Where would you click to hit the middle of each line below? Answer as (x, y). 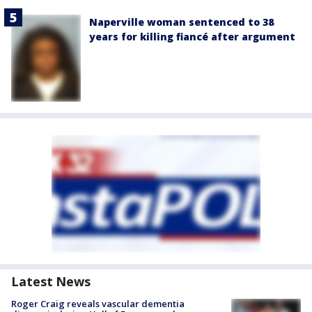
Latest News (51, 282)
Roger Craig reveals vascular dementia (98, 304)
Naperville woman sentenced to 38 (181, 22)
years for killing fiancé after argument (192, 37)
